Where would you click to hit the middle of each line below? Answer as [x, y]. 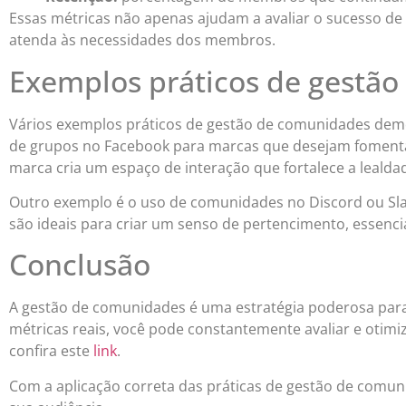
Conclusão [80, 265]
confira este [51, 351]
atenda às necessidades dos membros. [142, 40]
